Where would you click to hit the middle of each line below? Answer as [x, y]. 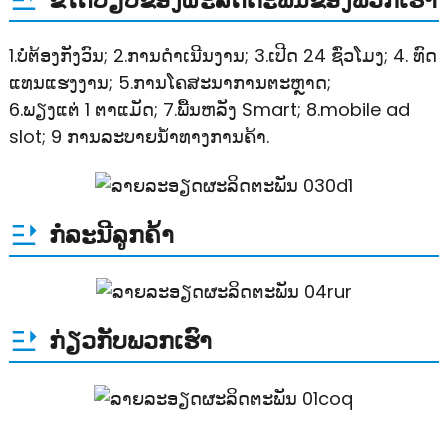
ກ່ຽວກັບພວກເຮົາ [130, 341]
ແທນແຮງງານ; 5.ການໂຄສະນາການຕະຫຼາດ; [169, 83]
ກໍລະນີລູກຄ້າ [111, 234]
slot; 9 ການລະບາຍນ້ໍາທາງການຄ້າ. [138, 137]
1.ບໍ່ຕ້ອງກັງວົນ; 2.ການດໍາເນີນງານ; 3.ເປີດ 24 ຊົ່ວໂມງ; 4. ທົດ [222, 56]
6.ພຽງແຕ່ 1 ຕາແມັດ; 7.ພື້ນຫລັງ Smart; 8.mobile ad [209, 110]
